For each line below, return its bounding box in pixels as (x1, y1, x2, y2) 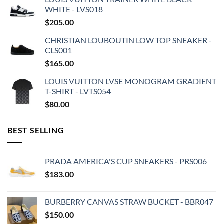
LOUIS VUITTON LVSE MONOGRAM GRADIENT (45, 76, 216, 86)
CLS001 (45, 45, 72, 55)
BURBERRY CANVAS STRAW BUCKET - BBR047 (45, 196, 213, 206)
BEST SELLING (7, 125, 64, 135)
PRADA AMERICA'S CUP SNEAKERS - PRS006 (45, 156, 207, 166)
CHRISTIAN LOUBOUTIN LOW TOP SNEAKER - (45, 35, 212, 45)
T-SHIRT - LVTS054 (45, 86, 111, 96)
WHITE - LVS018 (45, 4, 103, 14)
